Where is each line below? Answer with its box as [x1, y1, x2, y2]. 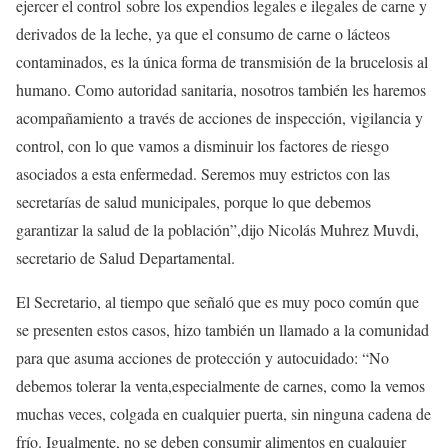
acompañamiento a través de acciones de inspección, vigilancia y [16, 107, 423, 129]
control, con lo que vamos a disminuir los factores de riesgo [16, 135, 389, 157]
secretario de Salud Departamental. [16, 247, 235, 269]
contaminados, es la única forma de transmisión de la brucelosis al [16, 51, 428, 73]
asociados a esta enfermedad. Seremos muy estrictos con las [16, 163, 390, 185]
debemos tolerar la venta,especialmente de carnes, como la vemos [16, 375, 425, 397]
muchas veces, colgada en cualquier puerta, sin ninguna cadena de [16, 403, 431, 425]
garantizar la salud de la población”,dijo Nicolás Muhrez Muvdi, [16, 219, 419, 241]
